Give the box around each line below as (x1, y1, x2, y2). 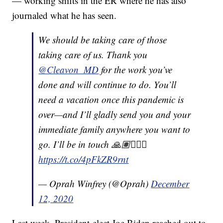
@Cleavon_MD (38, 63, 99, 76)
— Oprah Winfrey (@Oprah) (38, 177, 151, 190)
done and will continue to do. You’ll (38, 78, 177, 91)
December (151, 177, 190, 190)
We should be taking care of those (38, 33, 167, 46)
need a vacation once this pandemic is (38, 93, 184, 106)
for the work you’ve (99, 63, 173, 76)
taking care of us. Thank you (38, 48, 148, 61)
